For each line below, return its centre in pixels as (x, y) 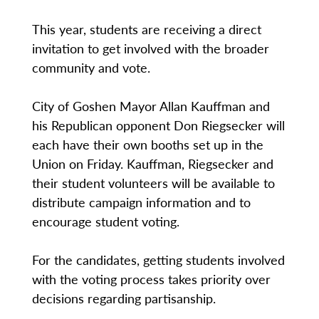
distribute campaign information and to (141, 202)
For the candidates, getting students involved (158, 260)
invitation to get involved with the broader (150, 48)
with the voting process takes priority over (151, 279)
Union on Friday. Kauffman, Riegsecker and (152, 164)
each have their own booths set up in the (147, 145)
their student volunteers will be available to (153, 183)
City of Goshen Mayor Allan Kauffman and (151, 106)
